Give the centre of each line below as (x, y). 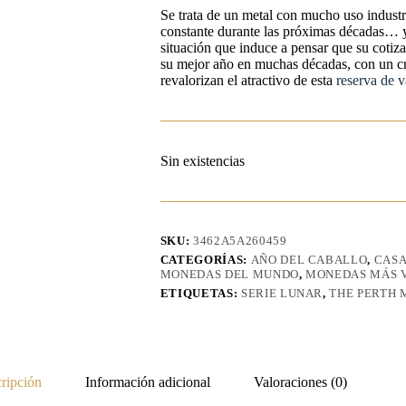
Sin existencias (202, 161)
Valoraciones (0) (301, 382)
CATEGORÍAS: (205, 260)
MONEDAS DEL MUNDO (229, 275)
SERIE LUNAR (282, 294)
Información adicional (148, 382)
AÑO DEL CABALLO (309, 260)
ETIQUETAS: (200, 294)
